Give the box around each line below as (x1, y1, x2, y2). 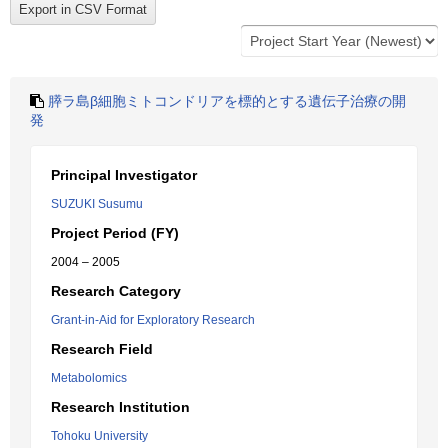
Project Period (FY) (51, 225, 179, 241)
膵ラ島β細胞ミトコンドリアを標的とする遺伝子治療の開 (48, 93, 406, 109)
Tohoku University (51, 429, 148, 443)
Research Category (51, 283, 181, 299)
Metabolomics (51, 371, 127, 385)
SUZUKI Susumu (51, 197, 143, 211)
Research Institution (51, 399, 190, 415)
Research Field (51, 341, 153, 357)
